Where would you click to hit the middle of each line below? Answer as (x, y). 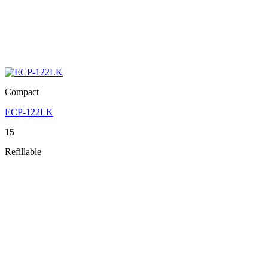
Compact (22, 92)
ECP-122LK (29, 112)
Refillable (23, 152)
